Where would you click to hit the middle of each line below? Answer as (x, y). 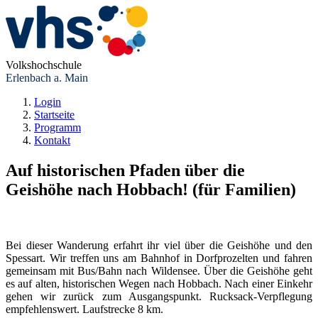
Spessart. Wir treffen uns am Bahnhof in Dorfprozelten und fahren (159, 258)
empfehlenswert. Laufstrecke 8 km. (84, 309)
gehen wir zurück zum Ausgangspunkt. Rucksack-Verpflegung (159, 296)
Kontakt (52, 140)
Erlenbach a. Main (47, 78)
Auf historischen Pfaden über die (125, 170)
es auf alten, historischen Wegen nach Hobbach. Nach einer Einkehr (159, 283)
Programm (57, 127)
